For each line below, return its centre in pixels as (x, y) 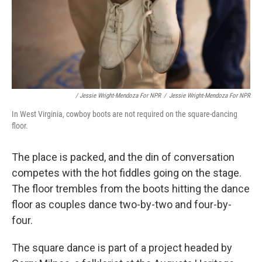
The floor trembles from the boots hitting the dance (131, 189)
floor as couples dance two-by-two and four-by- (122, 205)
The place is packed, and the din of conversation (123, 157)
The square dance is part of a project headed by (122, 248)
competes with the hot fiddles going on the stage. (127, 173)
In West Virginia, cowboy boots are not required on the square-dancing (125, 114)
